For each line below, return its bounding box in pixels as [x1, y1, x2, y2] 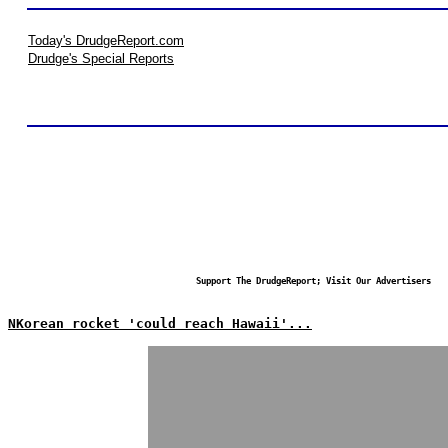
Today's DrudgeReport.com [28, 33, 184, 48]
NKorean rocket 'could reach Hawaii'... [8, 316, 312, 331]
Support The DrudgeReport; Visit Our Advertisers [195, 276, 431, 286]
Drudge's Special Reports [28, 51, 174, 66]
